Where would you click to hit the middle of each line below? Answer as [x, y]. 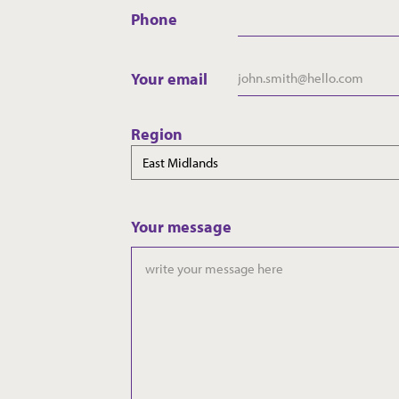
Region [157, 134]
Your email [169, 78]
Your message [181, 227]
